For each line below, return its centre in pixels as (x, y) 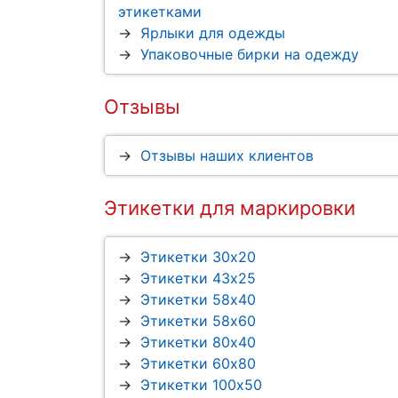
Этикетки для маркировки (230, 208)
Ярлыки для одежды (213, 33)
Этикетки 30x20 (198, 257)
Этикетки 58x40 (198, 300)
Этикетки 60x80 (198, 364)
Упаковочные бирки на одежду (250, 55)
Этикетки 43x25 (198, 279)
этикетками (160, 12)
